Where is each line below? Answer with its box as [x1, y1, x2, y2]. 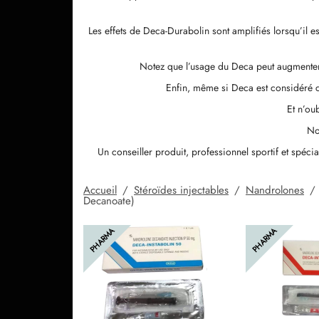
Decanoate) [83, 192, 135, 209]
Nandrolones [246, 182, 304, 198]
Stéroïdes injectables [134, 182, 229, 198]
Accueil [83, 182, 117, 198]
